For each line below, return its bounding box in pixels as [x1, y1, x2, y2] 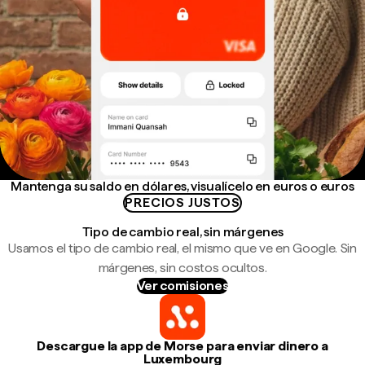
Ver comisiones [136, 278, 229, 293]
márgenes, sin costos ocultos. [98, 260, 267, 275]
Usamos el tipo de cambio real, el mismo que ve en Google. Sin [8, 240, 357, 256]
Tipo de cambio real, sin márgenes [81, 224, 284, 240]
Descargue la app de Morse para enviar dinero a [37, 338, 328, 354]
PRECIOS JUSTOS [125, 195, 240, 210]
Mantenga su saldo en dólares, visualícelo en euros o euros [11, 178, 354, 194]
